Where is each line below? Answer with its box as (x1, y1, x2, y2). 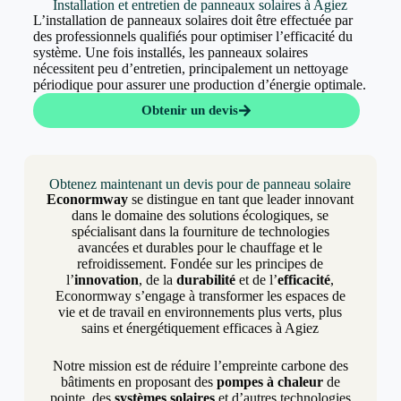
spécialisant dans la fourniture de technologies (71, 224, 329, 240)
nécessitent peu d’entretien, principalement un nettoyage (32, 61, 348, 77)
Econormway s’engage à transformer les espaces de (55, 288, 346, 304)
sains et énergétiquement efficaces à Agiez (81, 320, 320, 337)
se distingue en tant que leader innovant (128, 192, 354, 208)
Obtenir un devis (141, 103, 238, 118)
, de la (139, 272, 177, 288)
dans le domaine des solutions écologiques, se (72, 208, 329, 224)
